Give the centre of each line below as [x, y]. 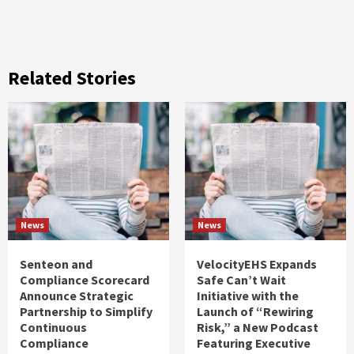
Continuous [53, 327]
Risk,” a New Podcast [258, 327]
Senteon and [56, 264]
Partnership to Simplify [86, 311]
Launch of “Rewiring [255, 311]
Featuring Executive [254, 343]
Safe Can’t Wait [241, 279]
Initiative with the [248, 295]
